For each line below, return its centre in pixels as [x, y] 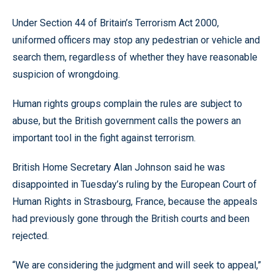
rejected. [31, 236]
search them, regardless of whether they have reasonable [135, 57]
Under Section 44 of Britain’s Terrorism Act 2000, [116, 23]
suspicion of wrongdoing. [66, 74]
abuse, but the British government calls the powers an [127, 121]
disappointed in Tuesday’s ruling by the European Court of [135, 184]
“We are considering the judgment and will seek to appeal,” [137, 265]
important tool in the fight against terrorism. [104, 138]
